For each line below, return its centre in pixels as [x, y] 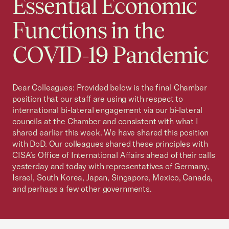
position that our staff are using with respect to [98, 99]
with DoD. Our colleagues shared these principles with [110, 144]
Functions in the [89, 30]
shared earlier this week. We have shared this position [111, 132]
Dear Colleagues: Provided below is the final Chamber [110, 87]
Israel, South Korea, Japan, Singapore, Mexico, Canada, [113, 177]
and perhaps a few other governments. [82, 189]
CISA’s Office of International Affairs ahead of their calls [114, 155]
